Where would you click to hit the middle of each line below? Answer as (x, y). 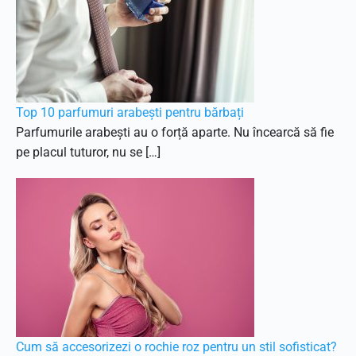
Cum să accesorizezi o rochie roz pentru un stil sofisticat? (176, 347)
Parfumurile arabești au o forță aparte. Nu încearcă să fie (175, 132)
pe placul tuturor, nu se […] (88, 152)
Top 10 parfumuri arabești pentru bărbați (130, 112)
